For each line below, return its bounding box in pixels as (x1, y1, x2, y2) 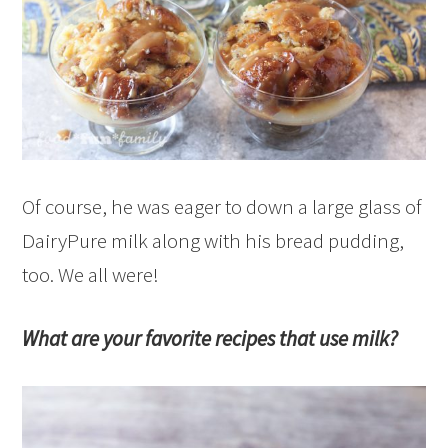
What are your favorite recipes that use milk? (22, 324, 399, 352)
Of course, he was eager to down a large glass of (22, 192, 423, 220)
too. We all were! (22, 260, 160, 288)
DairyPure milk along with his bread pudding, (22, 226, 405, 254)
